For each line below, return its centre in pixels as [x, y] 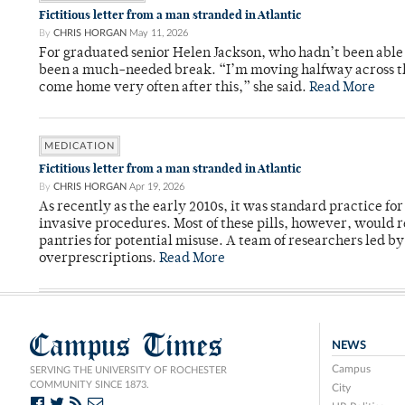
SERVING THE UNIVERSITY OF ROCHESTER [128, 371]
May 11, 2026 [159, 33]
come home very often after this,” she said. [174, 89]
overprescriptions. [99, 259]
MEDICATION [80, 146]
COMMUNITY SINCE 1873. [89, 385]
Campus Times [127, 345]
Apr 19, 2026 [157, 187]
